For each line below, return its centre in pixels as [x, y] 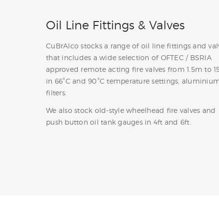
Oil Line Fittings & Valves [116, 25]
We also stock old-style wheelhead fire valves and [131, 110]
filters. [56, 92]
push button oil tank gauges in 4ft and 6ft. [119, 122]
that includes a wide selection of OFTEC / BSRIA [129, 57]
